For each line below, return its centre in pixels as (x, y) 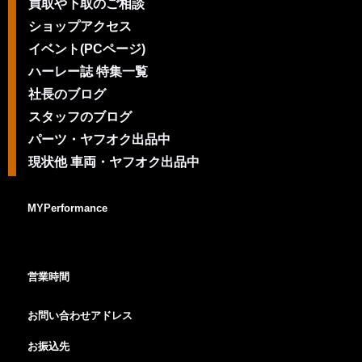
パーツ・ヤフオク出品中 (99, 139)
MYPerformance (67, 208)
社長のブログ (67, 94)
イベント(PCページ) (87, 49)
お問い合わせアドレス (80, 316)
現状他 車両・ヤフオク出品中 (114, 162)
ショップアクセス (80, 26)
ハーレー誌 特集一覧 (88, 72)
